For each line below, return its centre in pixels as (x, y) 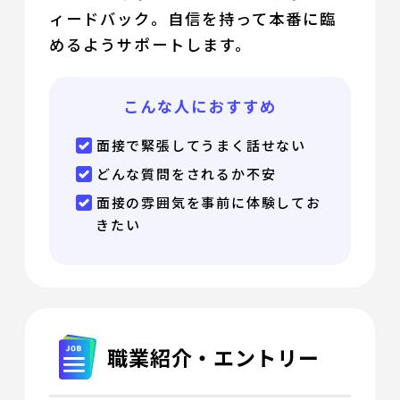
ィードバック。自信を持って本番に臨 (193, 19)
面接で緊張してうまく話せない (201, 146)
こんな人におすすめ (200, 106)
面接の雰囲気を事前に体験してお (208, 203)
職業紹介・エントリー (213, 358)
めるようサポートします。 (150, 45)
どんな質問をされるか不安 (186, 174)
